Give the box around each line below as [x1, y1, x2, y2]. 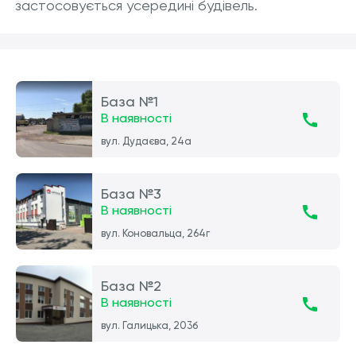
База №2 [100, 277, 161, 294]
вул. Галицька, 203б [100, 319, 198, 331]
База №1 [100, 93, 158, 110]
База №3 [100, 185, 161, 202]
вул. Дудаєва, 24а [100, 135, 192, 147]
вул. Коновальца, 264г [100, 227, 210, 239]
